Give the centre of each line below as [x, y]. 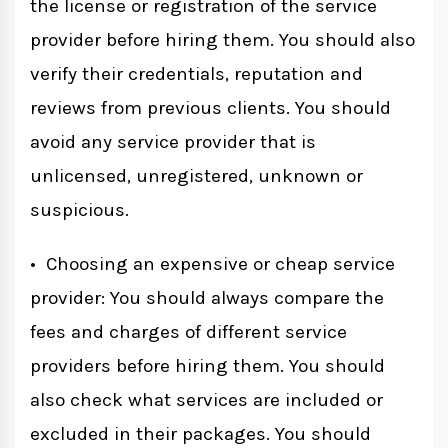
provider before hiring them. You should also [222, 40]
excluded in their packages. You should [200, 434]
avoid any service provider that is [173, 142]
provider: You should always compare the [207, 298]
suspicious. [79, 210]
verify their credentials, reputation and [196, 74]
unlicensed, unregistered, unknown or [196, 176]
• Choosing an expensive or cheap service [212, 264]
